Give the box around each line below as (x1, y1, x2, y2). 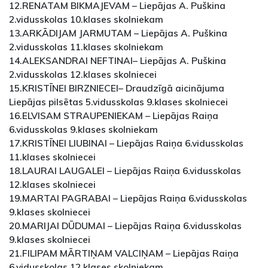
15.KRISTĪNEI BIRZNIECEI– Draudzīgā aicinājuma (9, 82, 224, 95)
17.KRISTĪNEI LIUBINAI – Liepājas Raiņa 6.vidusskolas (9, 137, 243, 150)
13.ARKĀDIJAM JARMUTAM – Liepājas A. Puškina (9, 27, 227, 39)
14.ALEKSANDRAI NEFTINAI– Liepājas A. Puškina (9, 54, 226, 67)
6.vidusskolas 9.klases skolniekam (9, 123, 158, 136)
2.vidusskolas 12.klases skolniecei (9, 68, 157, 81)
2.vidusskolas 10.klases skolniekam (9, 13, 163, 26)
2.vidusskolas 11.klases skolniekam (9, 41, 163, 53)
